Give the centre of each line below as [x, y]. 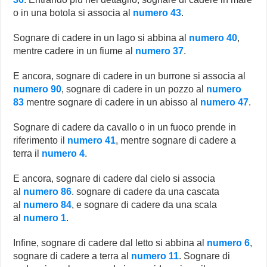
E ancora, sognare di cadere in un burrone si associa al [130, 76]
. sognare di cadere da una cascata [146, 191]
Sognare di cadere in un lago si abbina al [101, 38]
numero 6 [229, 243]
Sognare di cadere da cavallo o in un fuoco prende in [125, 127]
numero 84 [48, 204]
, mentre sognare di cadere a [176, 140]
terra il [28, 153]
